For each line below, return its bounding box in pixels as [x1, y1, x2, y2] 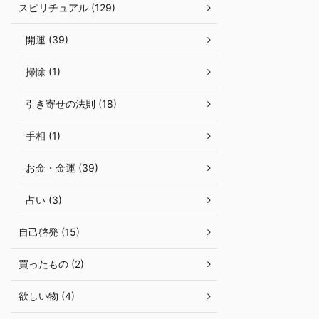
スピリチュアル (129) [19, 1, 115, 14]
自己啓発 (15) [19, 226, 80, 238]
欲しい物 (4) [19, 290, 75, 302]
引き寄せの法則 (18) [26, 98, 117, 110]
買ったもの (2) [19, 258, 84, 270]
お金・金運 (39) [26, 162, 98, 174]
